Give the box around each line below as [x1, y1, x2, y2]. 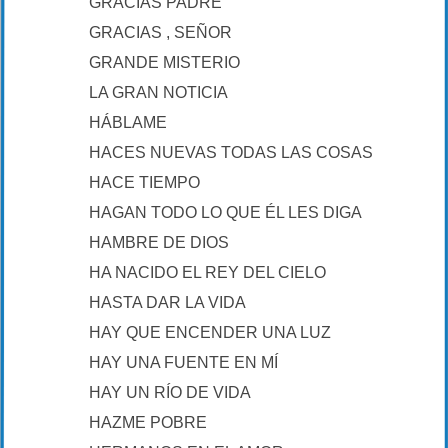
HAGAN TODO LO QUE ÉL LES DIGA [89, 204, 362, 221]
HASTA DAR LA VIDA [89, 294, 246, 311]
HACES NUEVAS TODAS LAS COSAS [89, 144, 373, 161]
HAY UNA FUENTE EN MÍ [89, 354, 278, 371]
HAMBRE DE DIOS [89, 234, 229, 251]
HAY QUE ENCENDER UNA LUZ [89, 324, 331, 341]
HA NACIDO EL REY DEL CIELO [89, 264, 326, 281]
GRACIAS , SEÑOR [89, 24, 232, 41]
